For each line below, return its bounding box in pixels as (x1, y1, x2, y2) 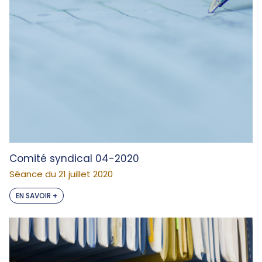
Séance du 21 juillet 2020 (9, 168, 113, 180)
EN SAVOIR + (16, 191, 57, 201)
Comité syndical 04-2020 (9, 151, 139, 166)
